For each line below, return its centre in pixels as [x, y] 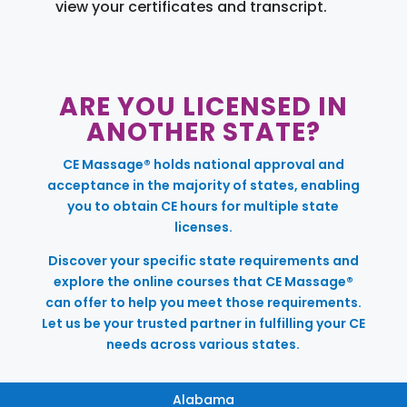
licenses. [203, 227]
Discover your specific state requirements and [203, 260]
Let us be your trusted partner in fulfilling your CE [203, 323]
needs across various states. [203, 344]
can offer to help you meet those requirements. [203, 302]
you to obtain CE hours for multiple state [203, 206]
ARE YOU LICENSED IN [203, 106]
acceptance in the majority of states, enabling [203, 185]
